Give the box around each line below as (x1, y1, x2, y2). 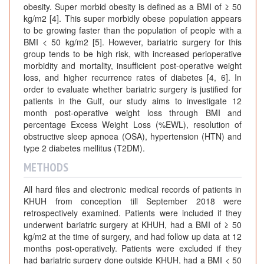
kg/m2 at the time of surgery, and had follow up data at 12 (24, 230, 242, 243)
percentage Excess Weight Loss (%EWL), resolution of (24, 118, 242, 131)
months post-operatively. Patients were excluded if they (24, 242, 242, 255)
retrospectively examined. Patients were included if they (24, 207, 242, 219)
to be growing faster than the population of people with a (24, 24, 242, 37)
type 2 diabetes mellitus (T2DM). (24, 142, 145, 154)
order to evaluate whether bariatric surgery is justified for (24, 83, 242, 95)
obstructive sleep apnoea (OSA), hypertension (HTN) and (24, 130, 242, 143)
